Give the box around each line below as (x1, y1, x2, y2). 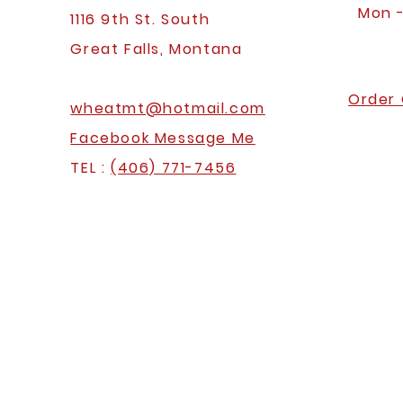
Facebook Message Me (70, 128, 255, 148)
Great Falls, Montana (70, 39, 243, 59)
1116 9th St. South (70, 9, 210, 30)
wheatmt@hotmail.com (70, 98, 265, 119)
